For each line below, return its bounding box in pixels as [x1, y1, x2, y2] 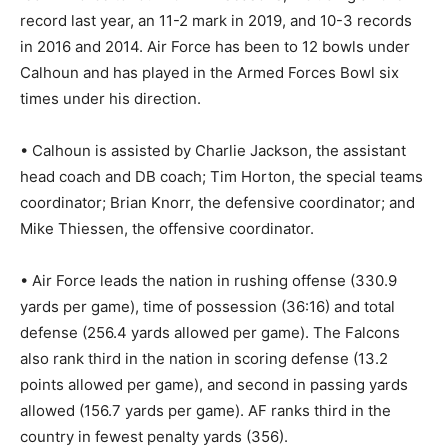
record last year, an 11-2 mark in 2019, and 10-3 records [20, 10, 412, 30]
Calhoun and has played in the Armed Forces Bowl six [20, 62, 399, 82]
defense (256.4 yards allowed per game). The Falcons [20, 322, 400, 342]
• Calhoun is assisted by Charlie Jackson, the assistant [20, 140, 406, 160]
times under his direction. [20, 88, 201, 108]
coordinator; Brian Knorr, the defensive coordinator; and [20, 192, 415, 212]
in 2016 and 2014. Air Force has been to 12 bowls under [20, 36, 410, 56]
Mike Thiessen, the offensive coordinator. [20, 218, 314, 238]
